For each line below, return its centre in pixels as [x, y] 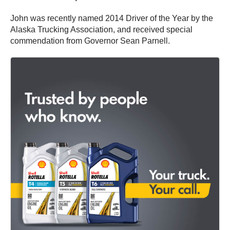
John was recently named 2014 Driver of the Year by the [112, 18]
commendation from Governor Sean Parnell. [90, 41]
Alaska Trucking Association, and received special [101, 30]
